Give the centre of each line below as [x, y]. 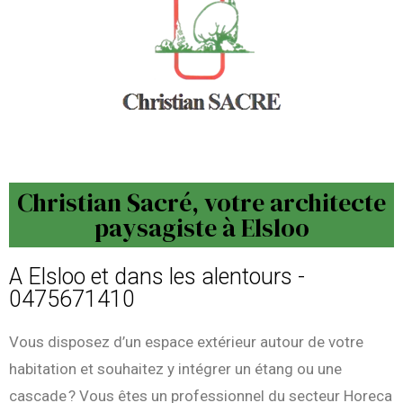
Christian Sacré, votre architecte [201, 203]
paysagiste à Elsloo [201, 228]
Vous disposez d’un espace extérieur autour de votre [186, 342]
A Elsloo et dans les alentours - [157, 277]
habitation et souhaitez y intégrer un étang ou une [175, 369]
